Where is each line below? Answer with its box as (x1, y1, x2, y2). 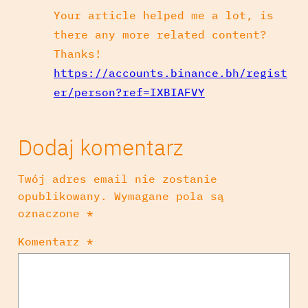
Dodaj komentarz (17, 132, 183, 162)
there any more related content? (53, 27, 267, 41)
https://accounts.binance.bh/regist (53, 65, 287, 80)
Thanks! (53, 46, 102, 60)
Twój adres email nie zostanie (17, 171, 217, 186)
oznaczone (17, 206, 87, 220)
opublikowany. (17, 188, 107, 203)
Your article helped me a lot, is (53, 8, 274, 22)
